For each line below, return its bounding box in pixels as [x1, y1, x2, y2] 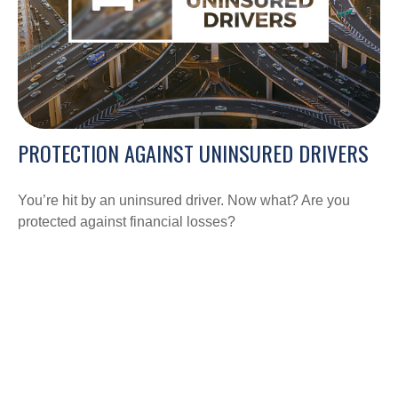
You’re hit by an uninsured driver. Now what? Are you [18, 193, 350, 209]
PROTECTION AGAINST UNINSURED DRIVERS [18, 137, 369, 170]
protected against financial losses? [18, 214, 235, 230]
